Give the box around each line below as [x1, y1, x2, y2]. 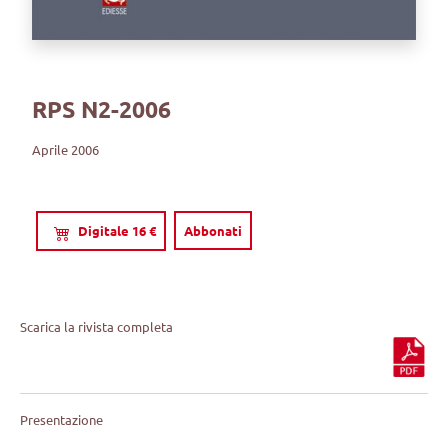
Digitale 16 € [78, 222, 157, 240]
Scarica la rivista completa [20, 317, 174, 335]
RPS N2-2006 [32, 95, 172, 125]
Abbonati [184, 222, 243, 240]
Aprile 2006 [32, 141, 100, 159]
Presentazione [20, 410, 104, 428]
